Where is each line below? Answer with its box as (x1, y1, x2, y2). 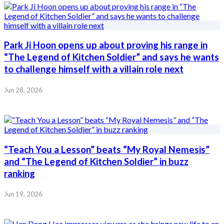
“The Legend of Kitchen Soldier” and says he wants (4, 51, 219, 63)
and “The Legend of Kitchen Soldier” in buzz (4, 155, 188, 167)
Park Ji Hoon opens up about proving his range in (4, 39, 207, 51)
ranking (4, 167, 35, 179)
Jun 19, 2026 (4, 190, 42, 198)
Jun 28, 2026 (4, 86, 42, 94)
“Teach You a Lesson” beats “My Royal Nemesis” (4, 143, 209, 155)
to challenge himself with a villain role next (4, 63, 183, 75)
